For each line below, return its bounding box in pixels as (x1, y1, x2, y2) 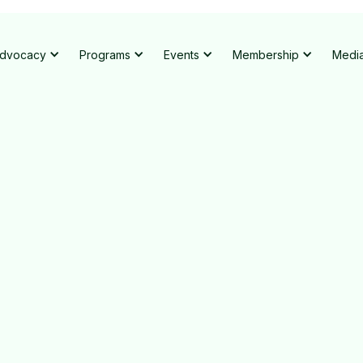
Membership (232, 48, 299, 62)
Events (163, 48, 199, 62)
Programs (79, 48, 130, 62)
